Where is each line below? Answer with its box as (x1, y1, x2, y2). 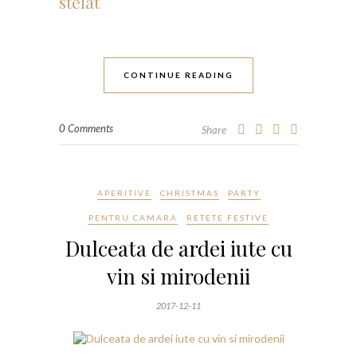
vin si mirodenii (107, 261, 250, 290)
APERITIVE (96, 187, 151, 198)
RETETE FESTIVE (186, 212, 269, 222)
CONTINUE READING (124, 69, 233, 80)
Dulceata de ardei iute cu (65, 233, 292, 262)
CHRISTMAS (159, 187, 219, 198)
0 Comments (59, 121, 113, 135)
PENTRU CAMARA (88, 212, 178, 222)
